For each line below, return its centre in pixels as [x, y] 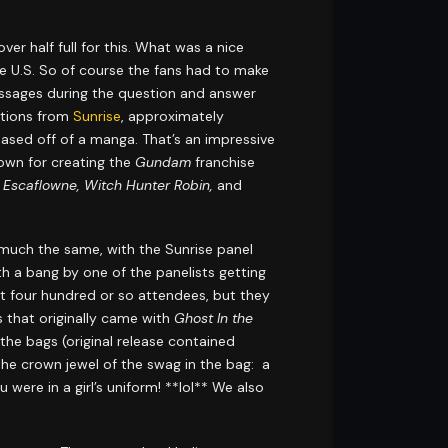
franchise [223, 161]
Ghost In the [213, 318]
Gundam [163, 161]
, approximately [173, 115]
